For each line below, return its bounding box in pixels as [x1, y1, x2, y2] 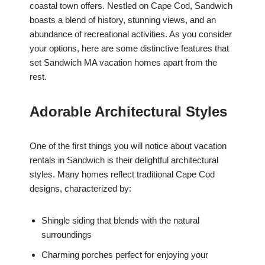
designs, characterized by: [30, 183, 131, 194]
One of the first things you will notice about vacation [30, 141, 227, 151]
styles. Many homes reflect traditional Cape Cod [30, 169, 215, 180]
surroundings [41, 230, 92, 240]
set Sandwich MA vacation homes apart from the [30, 57, 217, 68]
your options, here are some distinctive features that [30, 43, 229, 54]
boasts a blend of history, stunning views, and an [30, 15, 216, 25]
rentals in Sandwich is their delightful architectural [30, 155, 218, 166]
